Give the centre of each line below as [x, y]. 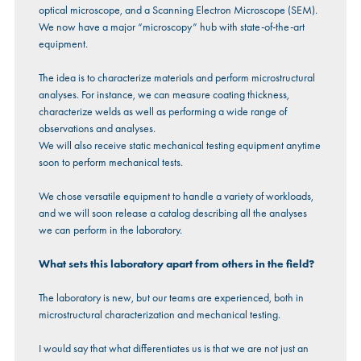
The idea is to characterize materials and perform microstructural [176, 78]
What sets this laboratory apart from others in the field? [176, 264]
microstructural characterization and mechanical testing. [159, 315]
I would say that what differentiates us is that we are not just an [173, 349]
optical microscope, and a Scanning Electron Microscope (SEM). [178, 10]
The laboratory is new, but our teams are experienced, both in [171, 298]
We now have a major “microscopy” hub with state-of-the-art [171, 27]
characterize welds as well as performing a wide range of [162, 112]
